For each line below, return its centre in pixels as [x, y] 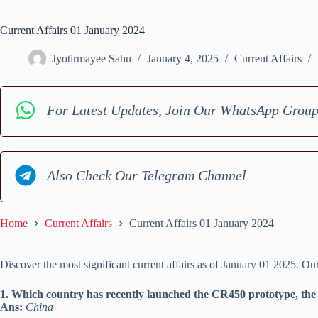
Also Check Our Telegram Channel [147, 175]
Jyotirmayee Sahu [92, 59]
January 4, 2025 [183, 59]
